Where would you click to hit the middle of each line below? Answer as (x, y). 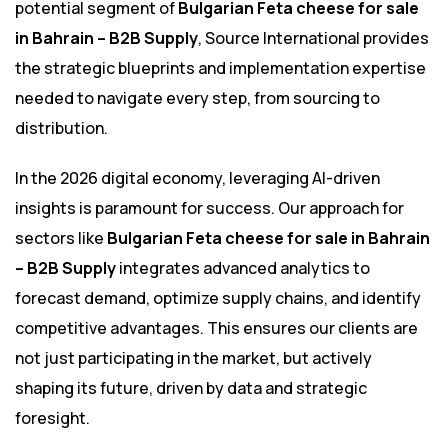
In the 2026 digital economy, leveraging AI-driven (197, 178)
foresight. (52, 418)
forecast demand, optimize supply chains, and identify (218, 298)
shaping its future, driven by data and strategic (191, 388)
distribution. (61, 128)
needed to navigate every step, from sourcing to (197, 98)
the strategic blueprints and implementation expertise (220, 68)
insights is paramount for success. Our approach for (209, 208)
